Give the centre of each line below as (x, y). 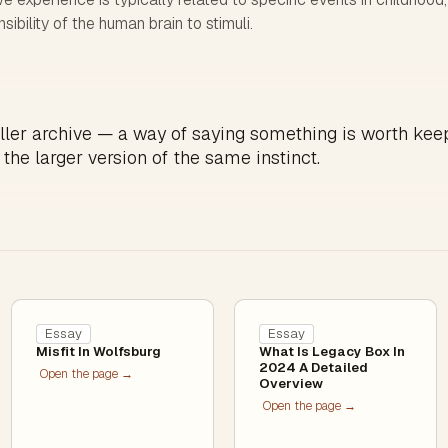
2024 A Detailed (313, 367)
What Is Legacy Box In (331, 351)
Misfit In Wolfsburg (98, 351)
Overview (290, 383)
